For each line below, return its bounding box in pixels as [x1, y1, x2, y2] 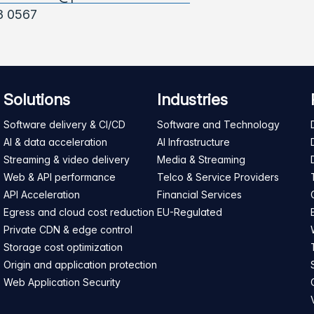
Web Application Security [4, 276, 121, 288]
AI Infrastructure [157, 136, 230, 148]
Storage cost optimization [4, 241, 123, 253]
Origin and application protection [4, 259, 157, 271]
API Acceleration [4, 189, 80, 200]
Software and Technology [157, 118, 280, 130]
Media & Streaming [157, 153, 245, 165]
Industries [157, 90, 228, 109]
